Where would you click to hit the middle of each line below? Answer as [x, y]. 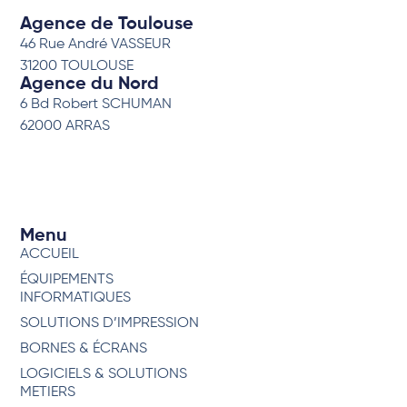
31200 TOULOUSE [77, 66]
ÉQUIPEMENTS [67, 280]
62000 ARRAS [65, 126]
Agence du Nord [90, 84]
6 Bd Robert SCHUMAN [96, 104]
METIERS [48, 393]
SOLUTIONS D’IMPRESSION [110, 324]
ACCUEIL [50, 255]
